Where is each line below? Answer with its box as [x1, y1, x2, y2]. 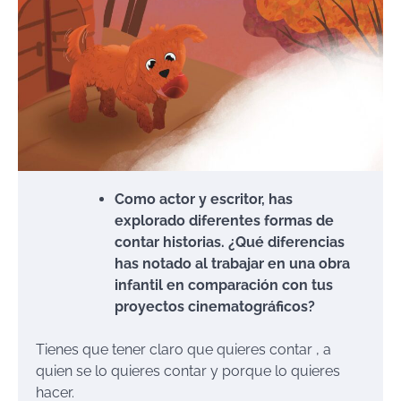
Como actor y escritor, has [115, 190, 293, 208]
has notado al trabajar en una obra [115, 254, 350, 272]
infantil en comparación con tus [115, 276, 333, 294]
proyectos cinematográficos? [115, 297, 315, 315]
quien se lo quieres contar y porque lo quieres [36, 362, 340, 380]
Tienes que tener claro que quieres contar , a [36, 340, 331, 358]
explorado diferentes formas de [115, 211, 334, 229]
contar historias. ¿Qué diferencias [115, 233, 345, 251]
